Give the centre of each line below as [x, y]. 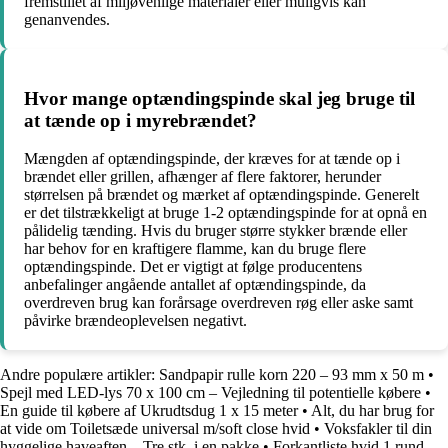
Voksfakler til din [378, 429]
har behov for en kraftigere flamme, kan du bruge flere [195, 249]
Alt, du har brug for [372, 411]
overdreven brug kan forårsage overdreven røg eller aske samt [218, 303]
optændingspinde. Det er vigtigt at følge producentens [193, 267]
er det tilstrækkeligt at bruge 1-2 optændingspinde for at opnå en [225, 213]
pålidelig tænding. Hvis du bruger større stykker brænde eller [215, 231]
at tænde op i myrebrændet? [140, 120]
